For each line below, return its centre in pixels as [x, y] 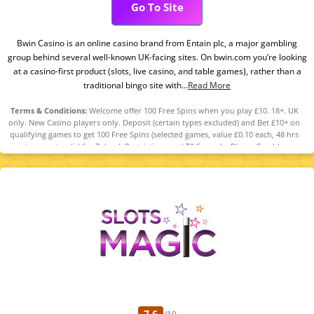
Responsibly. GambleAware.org [154, 158]
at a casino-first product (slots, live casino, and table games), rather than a [157, 71]
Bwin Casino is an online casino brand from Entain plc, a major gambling [157, 43]
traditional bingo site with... [136, 85]
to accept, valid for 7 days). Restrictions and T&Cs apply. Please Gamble [154, 146]
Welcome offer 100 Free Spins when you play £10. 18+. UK [192, 110]
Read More [209, 85]
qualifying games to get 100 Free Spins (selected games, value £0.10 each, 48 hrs [154, 134]
